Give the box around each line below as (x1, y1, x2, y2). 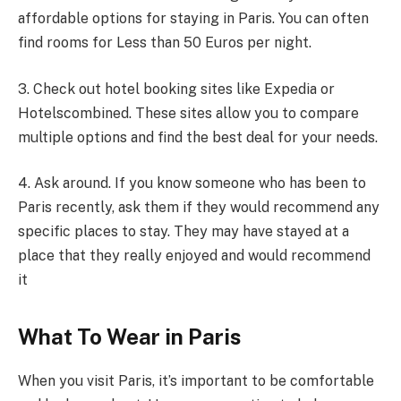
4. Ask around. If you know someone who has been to (18, 175, 366, 192)
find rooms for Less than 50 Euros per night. (18, 34, 311, 52)
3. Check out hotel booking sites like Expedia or (18, 80, 335, 98)
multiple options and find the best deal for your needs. (18, 128, 378, 146)
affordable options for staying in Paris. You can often (18, 10, 369, 28)
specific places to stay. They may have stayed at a (18, 223, 349, 241)
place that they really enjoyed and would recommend (18, 247, 371, 265)
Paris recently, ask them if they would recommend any (18, 199, 380, 217)
